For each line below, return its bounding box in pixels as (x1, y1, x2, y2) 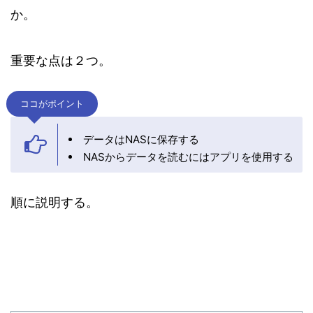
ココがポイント (20, 99, 84, 110)
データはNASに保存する (83, 133, 200, 147)
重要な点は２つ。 (10, 53, 111, 68)
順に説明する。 (10, 195, 99, 210)
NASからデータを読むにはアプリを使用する (83, 150, 294, 164)
